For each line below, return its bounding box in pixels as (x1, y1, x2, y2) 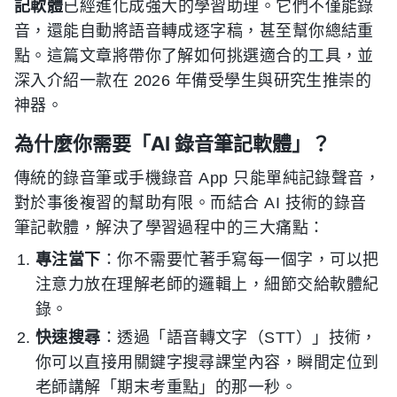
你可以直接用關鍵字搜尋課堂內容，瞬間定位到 (35, 354, 379, 371)
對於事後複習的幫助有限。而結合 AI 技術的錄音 (14, 194, 367, 212)
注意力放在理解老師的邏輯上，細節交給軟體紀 (35, 276, 379, 293)
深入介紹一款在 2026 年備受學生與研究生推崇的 (14, 72, 372, 90)
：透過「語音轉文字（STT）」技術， (100, 329, 378, 346)
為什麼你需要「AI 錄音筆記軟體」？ (14, 132, 331, 155)
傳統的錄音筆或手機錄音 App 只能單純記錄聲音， (14, 169, 381, 187)
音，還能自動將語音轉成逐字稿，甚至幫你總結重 (14, 22, 374, 40)
